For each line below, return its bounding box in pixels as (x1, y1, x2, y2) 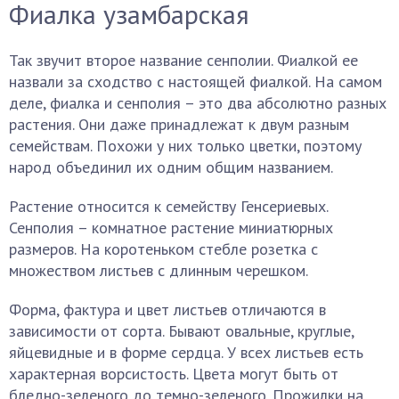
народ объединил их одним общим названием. (9, 157, 333, 177)
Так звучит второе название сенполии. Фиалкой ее (9, 50, 358, 70)
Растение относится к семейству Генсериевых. (9, 196, 328, 216)
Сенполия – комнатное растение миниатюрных (9, 217, 333, 238)
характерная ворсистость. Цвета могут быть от (9, 363, 338, 384)
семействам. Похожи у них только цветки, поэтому (9, 135, 362, 156)
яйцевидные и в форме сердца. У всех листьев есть (9, 342, 363, 362)
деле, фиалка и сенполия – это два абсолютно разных (9, 93, 387, 113)
